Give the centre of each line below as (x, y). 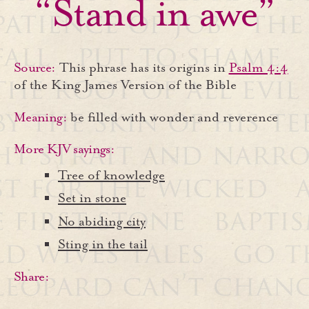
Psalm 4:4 (258, 68)
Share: (32, 276)
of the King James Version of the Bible (125, 85)
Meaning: (40, 117)
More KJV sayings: (64, 149)
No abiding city (102, 221)
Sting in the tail (103, 245)
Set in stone (92, 198)
